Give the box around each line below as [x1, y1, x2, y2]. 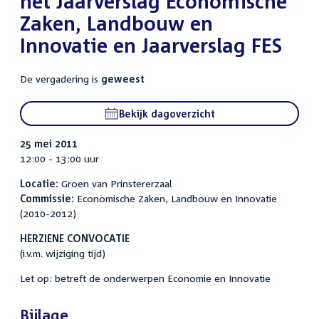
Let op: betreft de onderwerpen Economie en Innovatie [20, 272, 271, 285]
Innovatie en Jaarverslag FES [20, 33, 282, 58]
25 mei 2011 [20, 137, 78, 150]
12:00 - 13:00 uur [20, 152, 99, 165]
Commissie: [20, 192, 74, 205]
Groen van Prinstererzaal [58, 177, 172, 190]
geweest [101, 73, 145, 85]
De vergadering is [20, 73, 101, 85]
